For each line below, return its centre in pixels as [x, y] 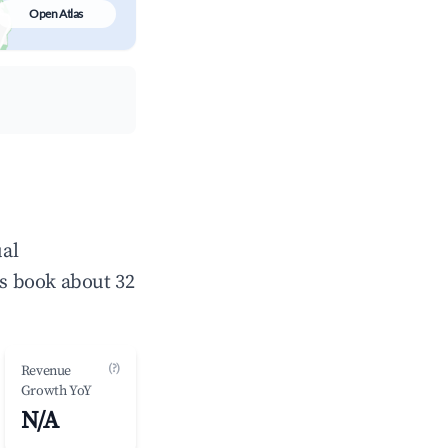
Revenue [45, 371]
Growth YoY [56, 391]
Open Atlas [56, 13]
